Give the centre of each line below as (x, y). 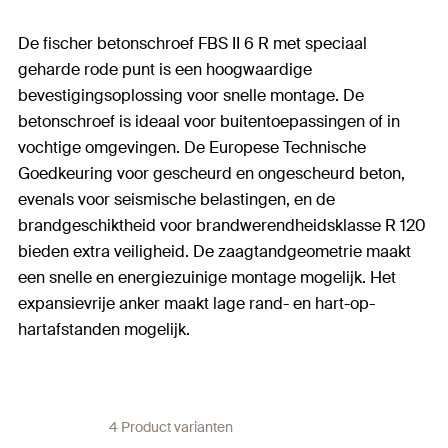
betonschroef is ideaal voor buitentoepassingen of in (209, 121)
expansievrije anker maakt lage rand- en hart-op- (196, 303)
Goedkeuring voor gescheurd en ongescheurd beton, (211, 173)
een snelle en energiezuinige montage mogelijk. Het (207, 277)
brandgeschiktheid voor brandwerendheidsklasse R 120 (222, 225)
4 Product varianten (171, 427)
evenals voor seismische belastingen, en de (176, 199)
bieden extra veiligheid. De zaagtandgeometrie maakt (214, 251)
